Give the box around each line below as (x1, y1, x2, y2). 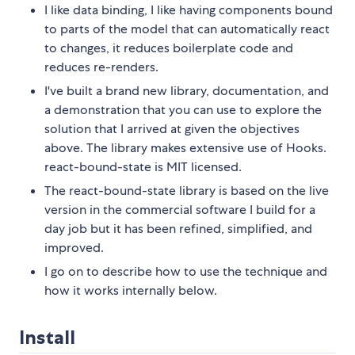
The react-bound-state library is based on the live (44, 182, 329, 200)
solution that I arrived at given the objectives (44, 120, 300, 138)
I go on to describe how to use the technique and (44, 263, 327, 281)
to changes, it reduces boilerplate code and (44, 40, 293, 57)
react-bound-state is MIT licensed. (44, 158, 242, 176)
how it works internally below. (44, 282, 217, 300)
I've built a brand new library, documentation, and (44, 82, 329, 100)
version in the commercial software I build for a (44, 201, 315, 219)
